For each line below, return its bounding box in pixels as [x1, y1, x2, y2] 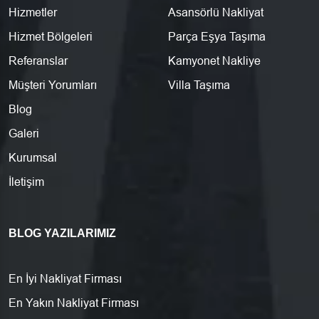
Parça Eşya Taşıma [168, 30, 266, 43]
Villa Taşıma [168, 78, 230, 91]
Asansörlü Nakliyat [168, 6, 263, 19]
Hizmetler [9, 6, 57, 19]
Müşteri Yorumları [9, 78, 97, 91]
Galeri [9, 127, 39, 140]
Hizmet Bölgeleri [9, 30, 93, 43]
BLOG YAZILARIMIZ [9, 226, 116, 239]
